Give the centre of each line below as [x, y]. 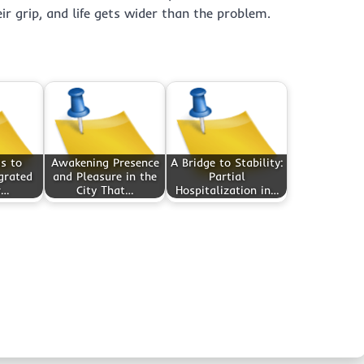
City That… [105, 190]
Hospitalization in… [227, 190]
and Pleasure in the [105, 176]
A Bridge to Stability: [227, 162]
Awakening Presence [105, 162]
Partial [227, 176]
